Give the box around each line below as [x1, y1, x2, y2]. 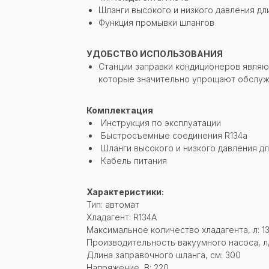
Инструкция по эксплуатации [98, 117, 221, 128]
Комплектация [86, 104, 153, 115]
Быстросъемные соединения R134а [98, 130, 247, 141]
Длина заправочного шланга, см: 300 [86, 249, 241, 260]
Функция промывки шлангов [98, 17, 214, 28]
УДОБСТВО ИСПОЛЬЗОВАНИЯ [86, 48, 223, 59]
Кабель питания [98, 155, 167, 166]
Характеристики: [86, 186, 164, 197]
